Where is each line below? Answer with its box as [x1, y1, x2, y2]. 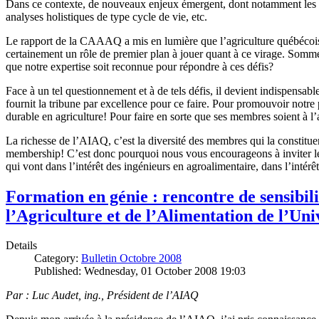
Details [6, 239, 37, 252]
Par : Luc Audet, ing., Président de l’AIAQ [6, 289, 199, 302]
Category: [34, 252, 81, 265]
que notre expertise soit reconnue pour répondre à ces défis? [6, 60, 273, 73]
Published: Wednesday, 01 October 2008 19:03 [34, 265, 246, 278]
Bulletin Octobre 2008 [81, 252, 182, 265]
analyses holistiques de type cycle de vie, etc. [6, 10, 207, 23]
